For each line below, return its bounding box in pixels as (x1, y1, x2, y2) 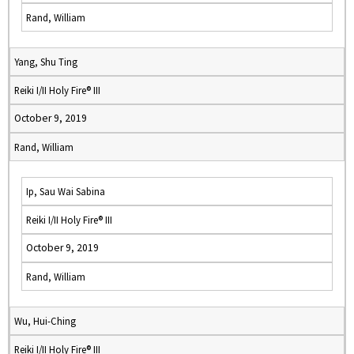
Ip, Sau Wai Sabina (26, 185, 105, 198)
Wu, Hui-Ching (14, 314, 76, 327)
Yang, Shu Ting (14, 55, 77, 68)
